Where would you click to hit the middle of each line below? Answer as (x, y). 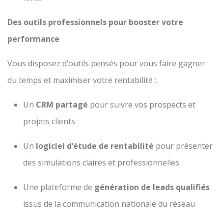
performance (33, 39)
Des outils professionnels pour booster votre (95, 22)
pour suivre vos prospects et (142, 104)
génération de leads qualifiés (152, 187)
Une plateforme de (59, 187)
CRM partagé (62, 104)
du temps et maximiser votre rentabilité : (82, 80)
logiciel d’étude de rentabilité (95, 146)
